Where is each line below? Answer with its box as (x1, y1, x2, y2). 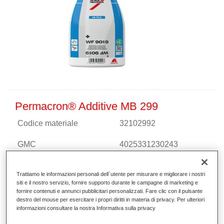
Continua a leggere (22, 161, 83, 169)
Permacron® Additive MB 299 (15, 100, 158, 112)
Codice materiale (17, 119, 78, 127)
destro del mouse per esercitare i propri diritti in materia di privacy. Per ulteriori (16, 196, 205, 203)
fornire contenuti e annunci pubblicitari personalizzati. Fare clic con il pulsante (16, 188, 203, 194)
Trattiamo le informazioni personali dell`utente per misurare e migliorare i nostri (16, 171, 205, 177)
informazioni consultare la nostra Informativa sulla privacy (16, 205, 156, 211)
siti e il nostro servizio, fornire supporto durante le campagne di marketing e (16, 179, 198, 186)
